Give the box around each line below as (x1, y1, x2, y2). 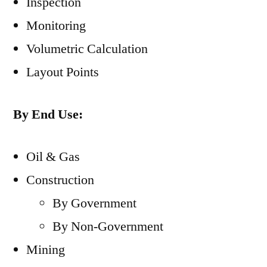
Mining (26, 241, 65, 258)
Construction (26, 172, 94, 188)
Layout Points (26, 64, 99, 80)
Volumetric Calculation (26, 41, 148, 57)
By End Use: (13, 106, 83, 123)
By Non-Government (52, 218, 163, 235)
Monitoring (26, 17, 86, 34)
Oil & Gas (26, 148, 80, 165)
